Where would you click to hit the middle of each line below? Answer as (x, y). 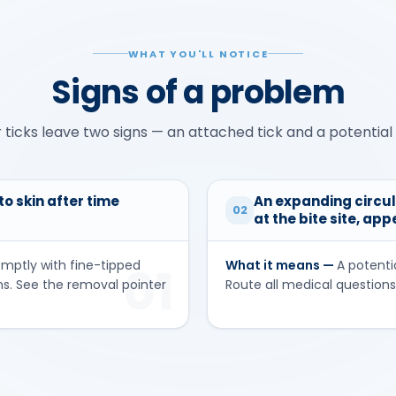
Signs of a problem (198, 92)
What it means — (281, 265)
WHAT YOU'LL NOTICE (198, 53)
